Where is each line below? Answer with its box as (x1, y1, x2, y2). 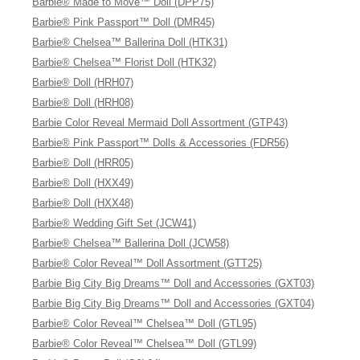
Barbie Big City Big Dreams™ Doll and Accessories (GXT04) (32, 297, 315, 309)
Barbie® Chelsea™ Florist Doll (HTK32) (32, 56, 217, 68)
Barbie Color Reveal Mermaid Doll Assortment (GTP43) (32, 117, 288, 129)
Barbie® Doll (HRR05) (32, 157, 134, 169)
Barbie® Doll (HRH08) (32, 96, 134, 108)
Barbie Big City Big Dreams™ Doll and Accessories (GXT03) (32, 277, 315, 289)
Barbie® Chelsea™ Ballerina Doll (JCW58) (32, 237, 230, 249)
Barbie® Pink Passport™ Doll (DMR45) (32, 16, 215, 28)
